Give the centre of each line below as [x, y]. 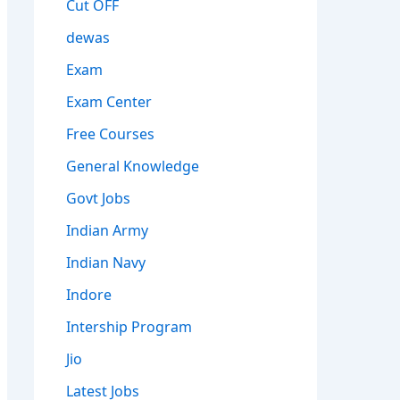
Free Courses [110, 133]
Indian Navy [105, 262]
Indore [88, 294]
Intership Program [129, 326]
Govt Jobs [98, 197]
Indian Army [107, 229]
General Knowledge [132, 165]
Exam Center [108, 101]
